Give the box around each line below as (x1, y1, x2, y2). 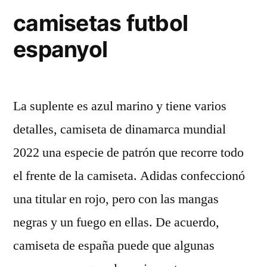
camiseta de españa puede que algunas (13, 237, 215, 254)
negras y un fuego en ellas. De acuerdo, (13, 214, 219, 231)
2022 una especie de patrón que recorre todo (13, 144, 244, 161)
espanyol (13, 36, 108, 63)
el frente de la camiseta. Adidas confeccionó (13, 167, 245, 184)
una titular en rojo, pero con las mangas (13, 191, 219, 207)
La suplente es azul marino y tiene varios (13, 98, 226, 114)
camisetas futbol (13, 10, 188, 36)
